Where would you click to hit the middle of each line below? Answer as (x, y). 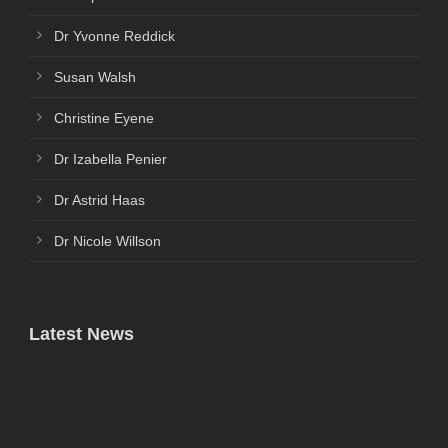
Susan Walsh (95, 76)
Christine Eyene (104, 117)
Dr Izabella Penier (110, 158)
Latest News (81, 333)
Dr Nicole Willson (107, 240)
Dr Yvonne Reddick (114, 35)
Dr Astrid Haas (99, 199)
